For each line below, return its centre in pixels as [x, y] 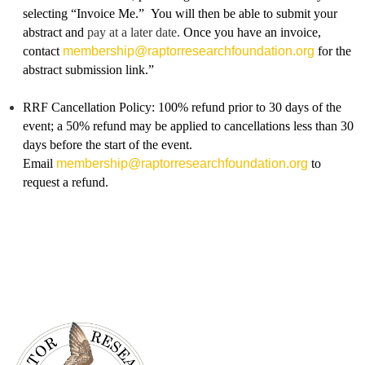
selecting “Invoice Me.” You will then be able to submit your [180, 14]
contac [40, 51]
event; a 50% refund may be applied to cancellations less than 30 [188, 126]
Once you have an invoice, [252, 33]
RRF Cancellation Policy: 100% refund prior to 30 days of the [182, 108]
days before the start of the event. [108, 145]
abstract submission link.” [88, 70]
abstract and [55, 33]
